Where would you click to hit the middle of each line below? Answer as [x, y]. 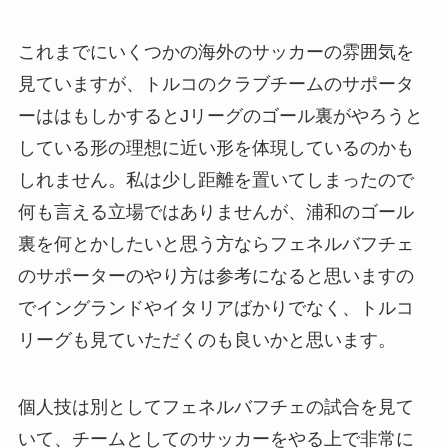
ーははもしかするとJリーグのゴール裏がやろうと [220, 115]
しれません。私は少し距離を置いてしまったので [215, 179]
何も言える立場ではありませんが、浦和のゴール [215, 211]
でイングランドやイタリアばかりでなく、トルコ [215, 307]
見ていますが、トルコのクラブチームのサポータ [215, 83]
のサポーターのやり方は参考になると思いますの [215, 275]
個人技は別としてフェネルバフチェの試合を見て [215, 407]
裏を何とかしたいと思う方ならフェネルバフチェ [215, 243]
